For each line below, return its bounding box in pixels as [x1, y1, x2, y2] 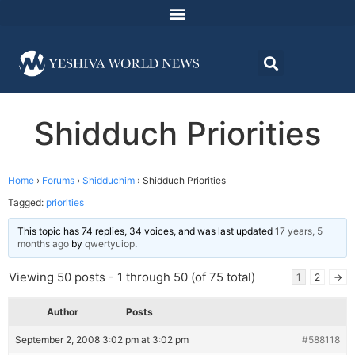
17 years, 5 [275, 225, 323, 238]
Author [47, 306, 78, 319]
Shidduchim [82, 174, 135, 187]
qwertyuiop [85, 238, 135, 250]
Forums [42, 174, 74, 187]
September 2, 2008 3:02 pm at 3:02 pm [15, 334, 189, 346]
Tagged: [8, 197, 46, 209]
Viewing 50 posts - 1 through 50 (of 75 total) [9, 269, 255, 285]
